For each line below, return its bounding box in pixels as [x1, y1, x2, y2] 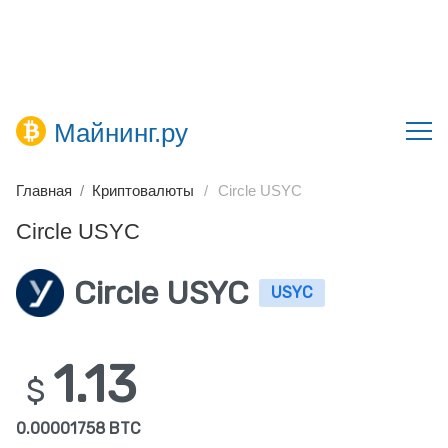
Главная [16, 182, 72, 200]
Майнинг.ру [54, 119, 188, 148]
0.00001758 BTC [16, 419, 141, 439]
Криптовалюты [92, 182, 194, 200]
